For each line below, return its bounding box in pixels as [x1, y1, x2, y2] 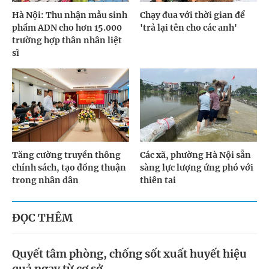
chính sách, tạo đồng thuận [12, 162, 126, 174]
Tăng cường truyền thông [12, 150, 121, 161]
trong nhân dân [12, 175, 79, 186]
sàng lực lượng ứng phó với [140, 162, 254, 174]
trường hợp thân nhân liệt [12, 35, 122, 46]
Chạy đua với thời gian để [140, 10, 246, 21]
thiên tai [140, 175, 177, 186]
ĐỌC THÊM [12, 211, 73, 225]
